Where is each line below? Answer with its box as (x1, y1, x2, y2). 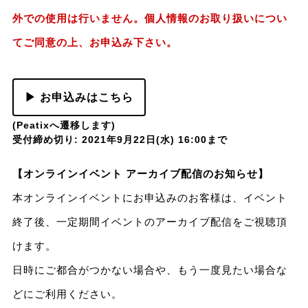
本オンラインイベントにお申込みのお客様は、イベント (12, 192, 287, 204)
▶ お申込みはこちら (24, 91, 133, 104)
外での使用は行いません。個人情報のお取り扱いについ (12, 12, 287, 25)
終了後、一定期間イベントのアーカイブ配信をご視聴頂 (12, 216, 287, 228)
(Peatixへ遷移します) (12, 120, 115, 131)
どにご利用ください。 (12, 288, 122, 300)
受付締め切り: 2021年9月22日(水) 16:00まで (12, 134, 228, 146)
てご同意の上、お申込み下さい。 (12, 36, 177, 49)
